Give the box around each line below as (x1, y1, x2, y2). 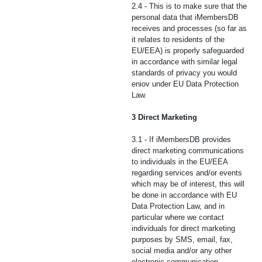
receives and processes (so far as (132, 24, 247, 33)
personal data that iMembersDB (132, 13, 239, 22)
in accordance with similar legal (132, 57, 237, 66)
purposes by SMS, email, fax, (132, 235, 233, 244)
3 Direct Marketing (132, 113, 197, 122)
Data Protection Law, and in (132, 202, 225, 211)
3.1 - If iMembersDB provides (132, 135, 231, 144)
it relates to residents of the (132, 35, 225, 44)
